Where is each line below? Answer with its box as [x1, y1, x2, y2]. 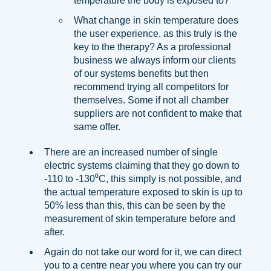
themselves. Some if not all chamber [74, 94, 229, 105]
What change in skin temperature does [74, 15, 238, 25]
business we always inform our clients [74, 54, 236, 65]
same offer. [74, 121, 120, 132]
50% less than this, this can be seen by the [44, 200, 226, 211]
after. [44, 226, 65, 237]
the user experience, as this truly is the [74, 28, 237, 39]
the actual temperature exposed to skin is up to [44, 186, 243, 197]
